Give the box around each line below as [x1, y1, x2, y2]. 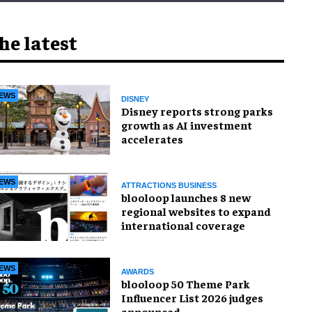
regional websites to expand [121, 203, 271, 218]
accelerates [121, 131, 183, 146]
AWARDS [121, 267, 154, 276]
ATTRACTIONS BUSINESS [121, 180, 217, 189]
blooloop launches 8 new [121, 189, 251, 204]
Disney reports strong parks [121, 103, 273, 118]
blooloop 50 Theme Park [121, 276, 250, 290]
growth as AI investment [121, 117, 252, 132]
